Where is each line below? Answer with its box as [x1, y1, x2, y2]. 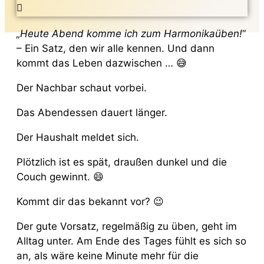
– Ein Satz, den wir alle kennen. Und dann [16, 42, 214, 54]
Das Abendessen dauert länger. [16, 106, 167, 118]
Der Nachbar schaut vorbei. [16, 81, 147, 94]
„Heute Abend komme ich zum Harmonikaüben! [16, 27, 242, 39]
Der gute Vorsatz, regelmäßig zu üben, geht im [16, 220, 237, 232]
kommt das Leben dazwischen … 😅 [16, 57, 187, 69]
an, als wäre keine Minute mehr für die [16, 249, 199, 262]
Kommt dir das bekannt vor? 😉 [16, 195, 164, 207]
